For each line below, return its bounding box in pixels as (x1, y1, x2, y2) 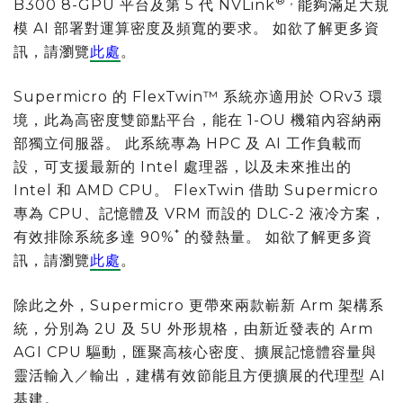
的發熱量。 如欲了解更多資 (180, 228, 372, 246)
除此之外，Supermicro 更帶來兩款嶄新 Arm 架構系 (13, 296, 384, 314)
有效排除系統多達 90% (13, 228, 175, 246)
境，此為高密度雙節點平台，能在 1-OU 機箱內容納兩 (13, 111, 382, 129)
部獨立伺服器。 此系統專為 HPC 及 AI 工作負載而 (13, 134, 363, 152)
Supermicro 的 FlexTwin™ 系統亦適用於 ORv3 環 (13, 87, 383, 105)
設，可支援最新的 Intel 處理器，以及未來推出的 (13, 157, 352, 175)
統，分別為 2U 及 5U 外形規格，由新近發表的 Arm (13, 319, 373, 337)
